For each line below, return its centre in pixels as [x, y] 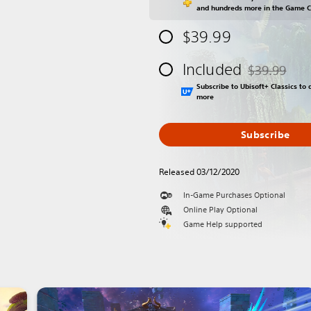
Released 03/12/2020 [199, 172]
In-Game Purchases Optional [234, 195]
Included [212, 69]
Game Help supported [223, 224]
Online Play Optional [220, 210]
